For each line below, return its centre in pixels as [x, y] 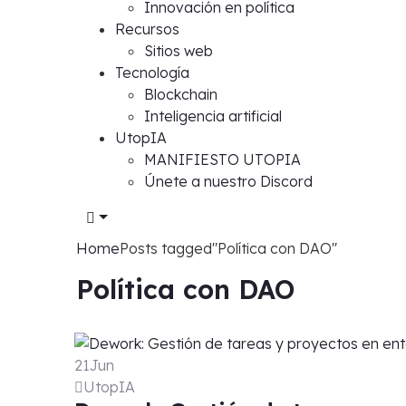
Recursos [147, 29]
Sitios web [179, 51]
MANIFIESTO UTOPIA [222, 159]
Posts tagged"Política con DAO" [228, 248]
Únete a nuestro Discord [228, 181]
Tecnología [152, 72]
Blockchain [181, 94]
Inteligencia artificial [213, 116]
